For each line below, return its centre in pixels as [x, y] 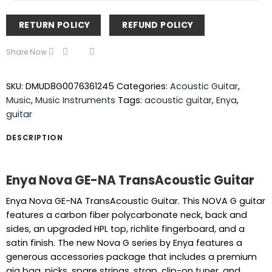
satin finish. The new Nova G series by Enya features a [124, 243]
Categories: [143, 87]
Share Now [26, 52]
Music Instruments [75, 100]
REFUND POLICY [158, 25]
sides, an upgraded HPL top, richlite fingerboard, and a [125, 229]
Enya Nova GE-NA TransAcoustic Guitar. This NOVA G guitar [135, 201]
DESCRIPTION [34, 138]
